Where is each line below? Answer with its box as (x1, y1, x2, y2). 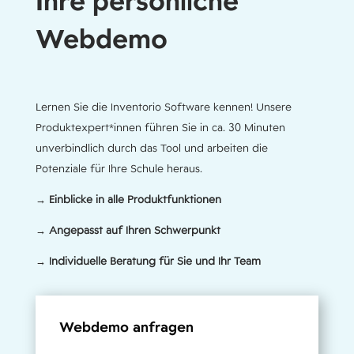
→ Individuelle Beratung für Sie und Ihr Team (35, 254, 261, 268)
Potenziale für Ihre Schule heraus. (35, 161, 202, 175)
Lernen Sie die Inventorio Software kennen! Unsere (35, 100, 292, 114)
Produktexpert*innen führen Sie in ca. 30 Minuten (35, 120, 285, 134)
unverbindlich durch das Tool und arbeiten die (35, 141, 268, 155)
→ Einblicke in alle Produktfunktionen (35, 192, 221, 206)
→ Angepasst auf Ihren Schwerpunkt (35, 223, 220, 237)
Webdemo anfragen (58, 318, 194, 336)
